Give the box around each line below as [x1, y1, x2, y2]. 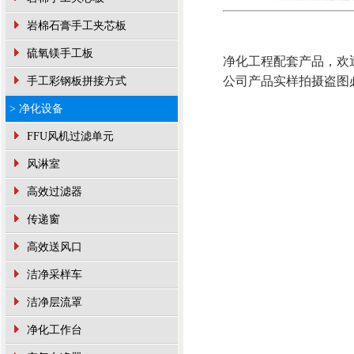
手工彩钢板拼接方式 [24, 75, 126, 87]
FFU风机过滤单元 [24, 130, 114, 142]
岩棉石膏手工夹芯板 [24, 20, 126, 32]
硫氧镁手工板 [24, 47, 93, 59]
